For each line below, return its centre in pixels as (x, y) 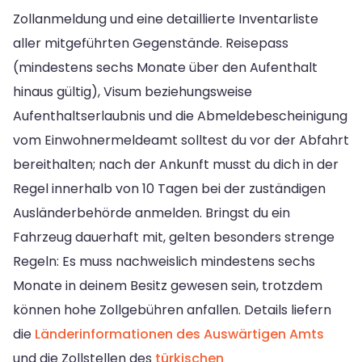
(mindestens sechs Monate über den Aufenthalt (165, 68)
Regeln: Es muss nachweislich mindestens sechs (164, 262)
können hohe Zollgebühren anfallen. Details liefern (172, 310)
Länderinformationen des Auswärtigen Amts (179, 335)
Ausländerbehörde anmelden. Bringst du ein (152, 213)
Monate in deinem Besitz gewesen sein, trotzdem (168, 286)
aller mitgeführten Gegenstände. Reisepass (151, 44)
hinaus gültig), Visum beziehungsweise (133, 92)
